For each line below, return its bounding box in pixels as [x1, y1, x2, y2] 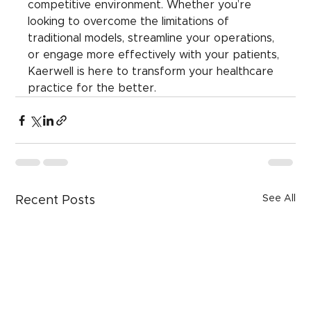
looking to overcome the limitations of [28, 16, 233, 28]
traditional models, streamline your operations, [28, 33, 278, 44]
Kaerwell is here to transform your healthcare [28, 66, 278, 78]
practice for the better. [28, 83, 157, 94]
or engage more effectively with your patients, [28, 49, 283, 61]
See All [262, 194, 296, 204]
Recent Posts [15, 194, 96, 208]
